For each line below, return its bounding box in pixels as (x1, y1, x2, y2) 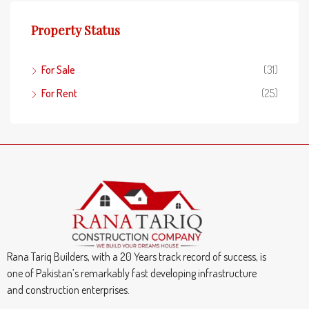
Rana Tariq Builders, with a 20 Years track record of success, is (7, 250, 266, 263)
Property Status (31, 22, 120, 39)
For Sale (41, 63, 75, 77)
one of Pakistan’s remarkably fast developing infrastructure (7, 266, 257, 280)
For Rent (41, 86, 77, 100)
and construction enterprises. (7, 283, 130, 297)
